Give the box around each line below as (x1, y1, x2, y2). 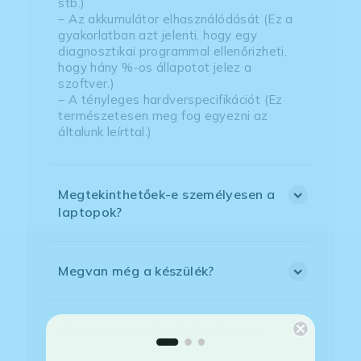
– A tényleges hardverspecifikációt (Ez (58, 92, 283, 108)
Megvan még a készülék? (58, 263, 214, 280)
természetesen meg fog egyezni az (58, 108, 268, 124)
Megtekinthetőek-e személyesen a (58, 186, 276, 203)
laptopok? (58, 204, 122, 221)
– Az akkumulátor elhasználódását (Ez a (58, 11, 293, 27)
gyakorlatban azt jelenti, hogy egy (58, 27, 258, 44)
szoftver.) (58, 76, 115, 92)
